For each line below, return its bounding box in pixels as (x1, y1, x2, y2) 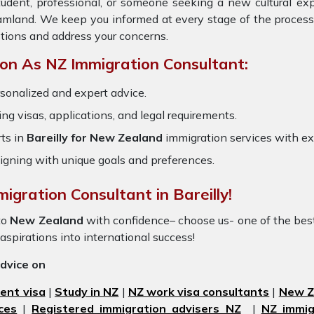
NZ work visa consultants (128, 285, 270, 299)
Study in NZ (54, 285, 119, 299)
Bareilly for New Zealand (27, 130, 163, 144)
